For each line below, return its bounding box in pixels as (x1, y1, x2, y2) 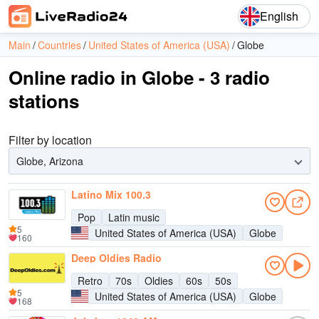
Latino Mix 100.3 (71, 187, 151, 202)
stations (9, 88, 79, 114)
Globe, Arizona (16, 153, 83, 168)
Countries (38, 38, 81, 52)
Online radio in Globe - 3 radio (9, 64, 270, 90)
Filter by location (9, 132, 92, 148)
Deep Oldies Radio (71, 251, 162, 265)
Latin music (108, 210, 159, 224)
